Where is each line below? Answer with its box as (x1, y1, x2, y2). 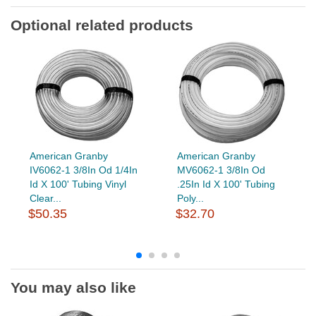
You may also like (11, 279, 136, 296)
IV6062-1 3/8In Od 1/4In (29, 164, 138, 176)
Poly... (176, 192, 204, 204)
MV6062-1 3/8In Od (176, 164, 265, 176)
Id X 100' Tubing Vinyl (29, 178, 126, 190)
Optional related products (11, 16, 193, 33)
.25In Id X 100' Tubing (176, 178, 275, 190)
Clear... (29, 192, 61, 204)
